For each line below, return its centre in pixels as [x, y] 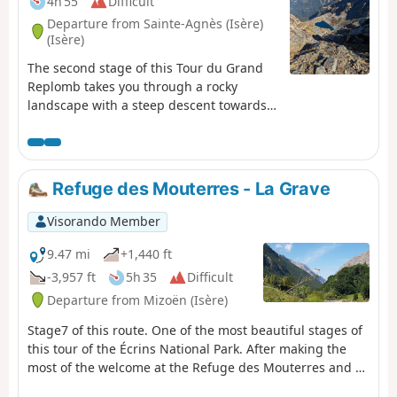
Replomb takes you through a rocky [132, 87]
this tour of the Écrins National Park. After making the [187, 348]
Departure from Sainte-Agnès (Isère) [155, 23]
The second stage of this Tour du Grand [145, 68]
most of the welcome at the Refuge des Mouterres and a [195, 367]
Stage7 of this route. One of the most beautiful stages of [195, 330]
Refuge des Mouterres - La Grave [189, 189]
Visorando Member [103, 222]
